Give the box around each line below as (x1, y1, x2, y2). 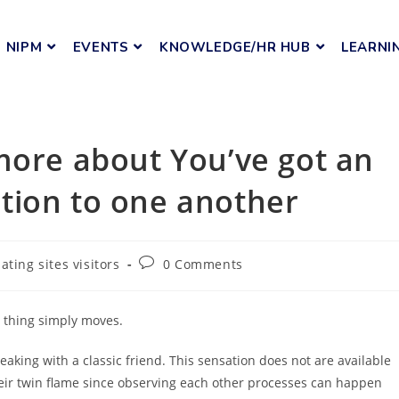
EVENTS (72, 38, 129, 56)
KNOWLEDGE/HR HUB (159, 38, 311, 56)
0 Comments (162, 256, 243, 273)
